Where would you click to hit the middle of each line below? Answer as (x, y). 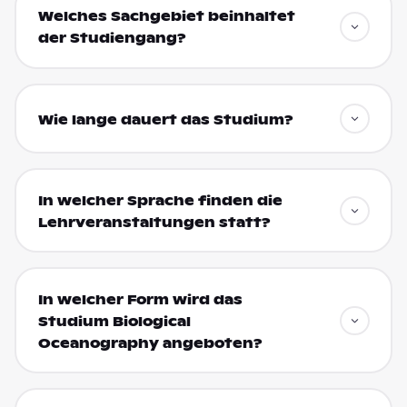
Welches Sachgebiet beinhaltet (166, 17)
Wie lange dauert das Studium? (165, 119)
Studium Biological (114, 321)
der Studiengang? (112, 39)
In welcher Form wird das (140, 299)
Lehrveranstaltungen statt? (154, 222)
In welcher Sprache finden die (160, 200)
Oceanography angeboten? (150, 343)
